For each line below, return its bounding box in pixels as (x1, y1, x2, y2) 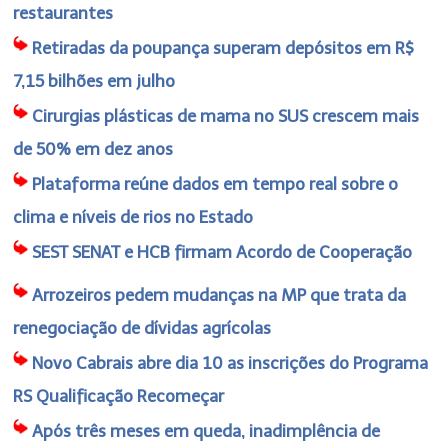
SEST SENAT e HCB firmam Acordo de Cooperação (32, 241, 413, 262)
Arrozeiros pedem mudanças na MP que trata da (32, 284, 407, 305)
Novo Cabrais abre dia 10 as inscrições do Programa (32, 352, 429, 373)
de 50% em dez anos (13, 138, 174, 159)
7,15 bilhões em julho (13, 70, 176, 91)
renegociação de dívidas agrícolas (13, 317, 272, 338)
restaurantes (13, 2, 114, 23)
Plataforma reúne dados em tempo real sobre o (32, 173, 399, 194)
